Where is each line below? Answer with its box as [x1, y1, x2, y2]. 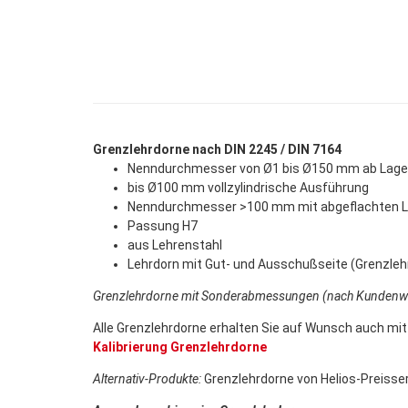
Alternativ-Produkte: [93, 372, 201, 387]
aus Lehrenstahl [127, 238, 222, 253]
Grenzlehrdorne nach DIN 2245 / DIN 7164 [93, 142, 342, 158]
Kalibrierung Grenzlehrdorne [93, 340, 267, 355]
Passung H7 [127, 219, 198, 234]
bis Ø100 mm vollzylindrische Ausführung [127, 180, 369, 196]
